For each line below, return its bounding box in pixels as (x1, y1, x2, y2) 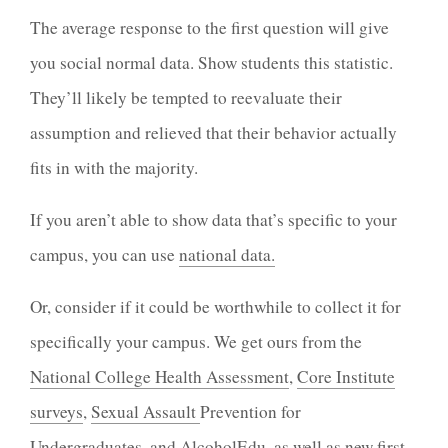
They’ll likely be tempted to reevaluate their (30, 85, 342, 109)
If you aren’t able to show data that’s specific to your (30, 207, 397, 231)
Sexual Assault (91, 400, 200, 424)
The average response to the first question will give (30, 15, 389, 39)
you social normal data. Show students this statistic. (30, 50, 393, 74)
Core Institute (297, 365, 395, 389)
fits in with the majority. (30, 155, 204, 179)
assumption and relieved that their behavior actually (30, 120, 397, 144)
